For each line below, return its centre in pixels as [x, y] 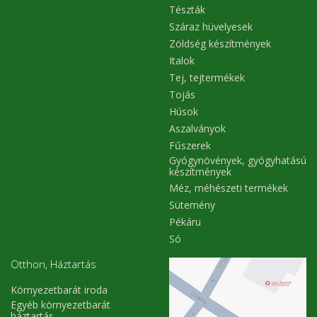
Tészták [187, 10]
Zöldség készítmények [220, 44]
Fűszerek [190, 146]
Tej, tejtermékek [207, 78]
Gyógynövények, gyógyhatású [238, 160]
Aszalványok [197, 129]
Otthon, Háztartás [53, 264]
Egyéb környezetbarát [60, 304]
